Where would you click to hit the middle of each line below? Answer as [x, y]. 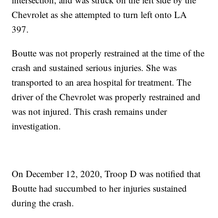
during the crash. [43, 203]
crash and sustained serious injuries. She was [94, 68]
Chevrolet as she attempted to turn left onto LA [100, 15]
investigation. [36, 126]
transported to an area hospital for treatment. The [102, 82]
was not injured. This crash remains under [90, 111]
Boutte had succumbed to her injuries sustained [100, 188]
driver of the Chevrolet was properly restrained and [106, 97]
